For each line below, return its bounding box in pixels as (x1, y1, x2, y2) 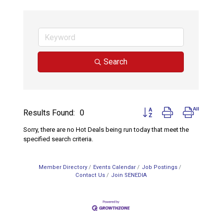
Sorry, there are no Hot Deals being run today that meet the (23, 126, 189, 134)
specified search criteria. (23, 135, 93, 143)
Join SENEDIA (111, 172, 147, 179)
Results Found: (23, 108, 75, 117)
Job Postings (142, 164, 177, 171)
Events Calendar (93, 164, 136, 171)
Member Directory (39, 164, 87, 171)
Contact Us (75, 172, 105, 179)
